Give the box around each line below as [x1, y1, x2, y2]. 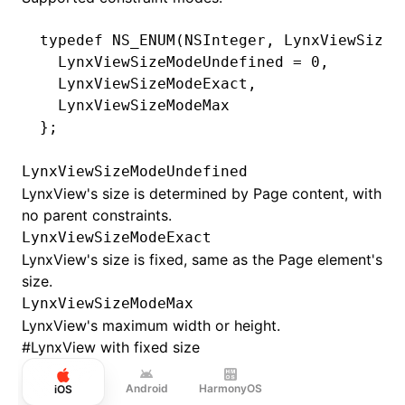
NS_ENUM [103, 32, 175, 49]
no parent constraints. [22, 206, 172, 224]
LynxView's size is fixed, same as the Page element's [22, 250, 382, 268]
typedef [40, 32, 103, 49]
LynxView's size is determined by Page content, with [22, 184, 381, 202]
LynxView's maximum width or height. [22, 316, 280, 334]
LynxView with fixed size [31, 338, 200, 356]
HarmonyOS [199, 381, 262, 395]
